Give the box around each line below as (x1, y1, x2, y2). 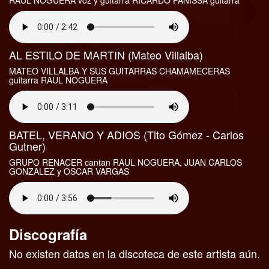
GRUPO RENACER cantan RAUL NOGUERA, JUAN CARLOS (9, 156, 242, 169)
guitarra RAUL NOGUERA (9, 74, 107, 86)
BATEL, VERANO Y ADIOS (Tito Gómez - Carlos (9, 127, 244, 143)
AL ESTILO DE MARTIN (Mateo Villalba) (9, 47, 203, 63)
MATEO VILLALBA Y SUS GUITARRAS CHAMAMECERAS (9, 65, 230, 77)
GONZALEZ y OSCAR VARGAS (9, 165, 129, 178)
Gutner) (9, 138, 46, 154)
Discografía (9, 224, 87, 245)
